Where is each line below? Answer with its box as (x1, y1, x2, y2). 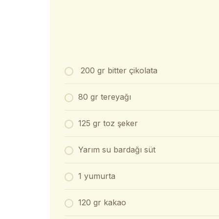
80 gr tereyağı (78, 92, 131, 102)
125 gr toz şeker (78, 118, 138, 128)
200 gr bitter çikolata (78, 66, 157, 75)
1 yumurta (78, 171, 115, 181)
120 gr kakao (78, 197, 126, 207)
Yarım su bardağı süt (78, 145, 155, 154)
